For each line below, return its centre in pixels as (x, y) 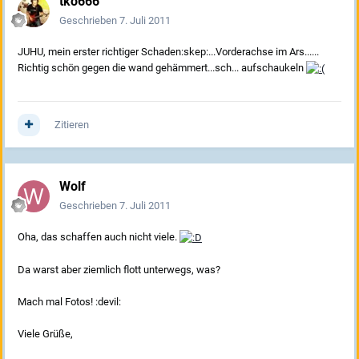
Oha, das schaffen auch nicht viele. (99, 237)
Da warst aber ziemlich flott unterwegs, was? (119, 269)
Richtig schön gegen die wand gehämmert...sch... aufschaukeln (162, 68)
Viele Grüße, (45, 333)
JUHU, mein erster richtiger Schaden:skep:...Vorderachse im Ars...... (168, 52)
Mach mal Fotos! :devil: (69, 301)
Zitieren (72, 125)
